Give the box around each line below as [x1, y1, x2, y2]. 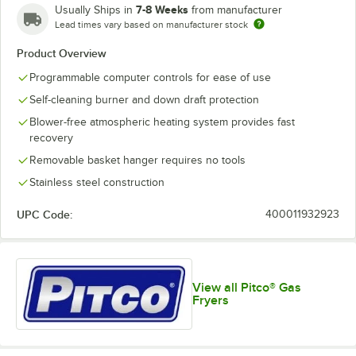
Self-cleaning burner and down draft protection [29, 94, 259, 106]
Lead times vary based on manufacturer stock [55, 19, 248, 30]
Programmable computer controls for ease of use [29, 72, 271, 83]
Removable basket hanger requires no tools [29, 154, 246, 166]
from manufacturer [192, 4, 282, 16]
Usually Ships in [55, 4, 136, 16]
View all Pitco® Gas [192, 281, 302, 296]
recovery [29, 132, 73, 144]
